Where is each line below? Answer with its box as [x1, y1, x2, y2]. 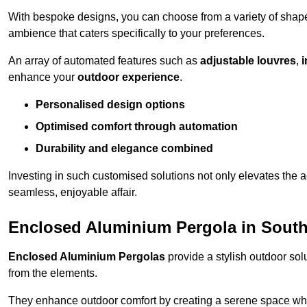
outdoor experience [77, 71, 180, 84]
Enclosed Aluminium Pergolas [8, 251, 165, 263]
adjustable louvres [200, 55, 296, 67]
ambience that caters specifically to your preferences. [8, 27, 265, 40]
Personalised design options [36, 99, 185, 111]
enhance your [8, 71, 77, 84]
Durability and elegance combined [36, 143, 213, 155]
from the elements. [8, 267, 97, 280]
